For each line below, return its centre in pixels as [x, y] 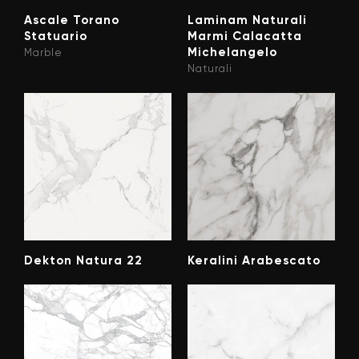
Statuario [56, 36]
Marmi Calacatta [245, 36]
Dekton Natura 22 [83, 261]
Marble [43, 53]
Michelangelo [232, 52]
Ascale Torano [72, 20]
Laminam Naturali [247, 20]
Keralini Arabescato [254, 261]
